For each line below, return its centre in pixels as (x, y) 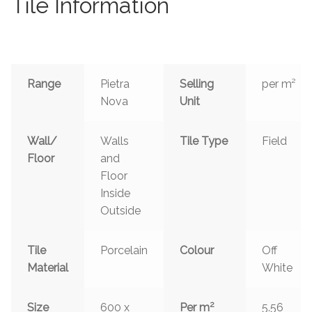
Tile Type (203, 141)
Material (47, 268)
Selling (196, 84)
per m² (279, 84)
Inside (115, 194)
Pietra (115, 84)
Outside (120, 211)
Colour (196, 251)
